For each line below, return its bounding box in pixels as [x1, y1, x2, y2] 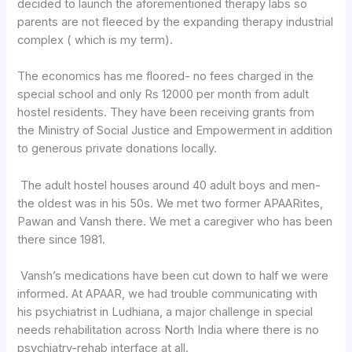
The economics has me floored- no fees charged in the [17, 69, 314, 84]
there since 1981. [17, 232, 106, 247]
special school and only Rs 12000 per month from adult [17, 87, 310, 102]
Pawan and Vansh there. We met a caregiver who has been [17, 214, 333, 229]
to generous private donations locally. [17, 141, 218, 156]
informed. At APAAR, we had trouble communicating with [17, 286, 318, 301]
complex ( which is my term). [17, 32, 174, 47]
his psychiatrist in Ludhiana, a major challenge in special [17, 304, 313, 319]
